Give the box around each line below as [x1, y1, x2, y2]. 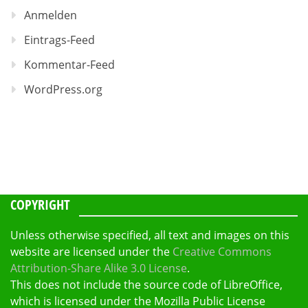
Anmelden [24, 8, 77, 23]
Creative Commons [173, 244, 272, 260]
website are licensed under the [10, 244, 173, 260]
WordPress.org [24, 82, 102, 98]
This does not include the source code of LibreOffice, [10, 277, 283, 293]
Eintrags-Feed [24, 32, 95, 48]
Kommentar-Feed [24, 57, 115, 73]
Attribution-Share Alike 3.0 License [10, 261, 187, 276]
